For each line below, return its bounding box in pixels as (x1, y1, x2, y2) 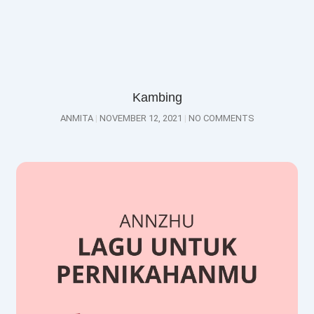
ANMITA (60, 112, 95, 123)
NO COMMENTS (186, 112, 254, 123)
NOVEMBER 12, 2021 (97, 112, 184, 123)
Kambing (132, 90, 182, 104)
